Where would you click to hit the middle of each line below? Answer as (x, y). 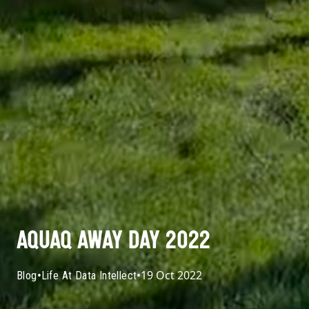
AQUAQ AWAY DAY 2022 (113, 242)
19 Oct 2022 (172, 275)
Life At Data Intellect (89, 275)
